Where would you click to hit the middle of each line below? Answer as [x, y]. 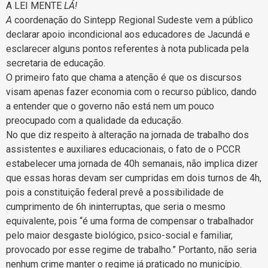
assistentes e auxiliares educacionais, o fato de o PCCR [123, 149]
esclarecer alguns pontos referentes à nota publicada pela [127, 48]
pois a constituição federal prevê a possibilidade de [115, 192]
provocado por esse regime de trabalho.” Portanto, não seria [131, 249]
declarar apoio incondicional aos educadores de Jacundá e [128, 34]
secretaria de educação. [56, 63]
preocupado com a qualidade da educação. [95, 120]
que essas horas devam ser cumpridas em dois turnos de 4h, [134, 178]
